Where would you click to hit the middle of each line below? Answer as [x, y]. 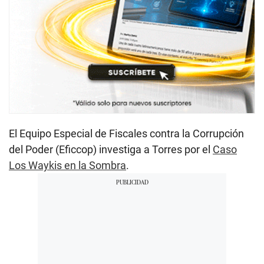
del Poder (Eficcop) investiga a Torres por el [111, 149]
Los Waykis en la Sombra [67, 165]
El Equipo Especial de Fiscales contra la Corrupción [126, 133]
